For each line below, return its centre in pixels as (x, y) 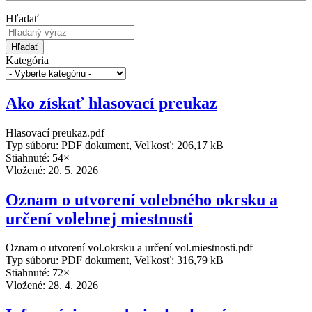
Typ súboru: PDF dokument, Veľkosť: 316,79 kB (115, 260)
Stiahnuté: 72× (38, 273)
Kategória (27, 60)
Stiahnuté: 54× (38, 157)
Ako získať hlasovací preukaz (111, 103)
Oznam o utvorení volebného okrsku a (142, 200)
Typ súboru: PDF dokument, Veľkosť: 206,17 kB (115, 145)
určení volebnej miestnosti (99, 218)
